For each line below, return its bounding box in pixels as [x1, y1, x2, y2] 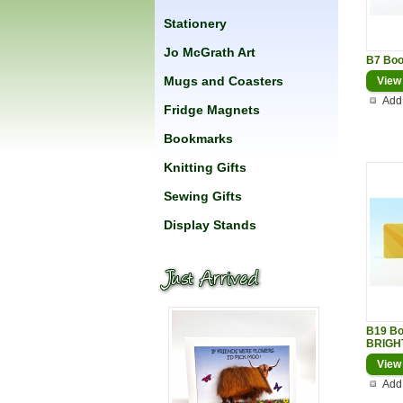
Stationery [164, 16, 227, 31]
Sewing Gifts [164, 189, 242, 203]
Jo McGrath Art [164, 45, 255, 59]
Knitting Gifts [164, 160, 246, 175]
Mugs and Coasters [164, 74, 283, 88]
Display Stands [164, 218, 256, 232]
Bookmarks [164, 131, 233, 146]
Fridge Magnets [164, 103, 260, 117]
